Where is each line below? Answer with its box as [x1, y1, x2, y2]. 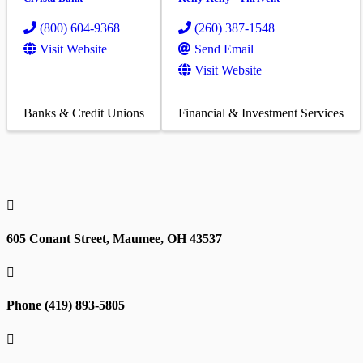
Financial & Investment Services [178, 106, 344, 121]
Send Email [194, 42, 254, 57]
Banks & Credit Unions [23, 106, 144, 121]
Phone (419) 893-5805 [6, 298, 125, 313]
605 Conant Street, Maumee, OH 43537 [6, 231, 222, 246]
